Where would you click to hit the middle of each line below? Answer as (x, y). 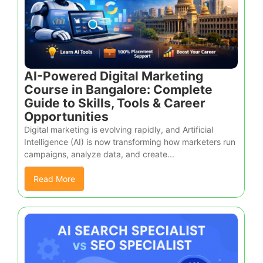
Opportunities (66, 116)
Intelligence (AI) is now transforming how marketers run (130, 141)
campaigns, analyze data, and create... (99, 154)
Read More (54, 178)
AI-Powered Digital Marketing (114, 76)
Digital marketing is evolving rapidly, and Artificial (119, 129)
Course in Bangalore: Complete (118, 89)
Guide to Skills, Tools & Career (115, 103)
